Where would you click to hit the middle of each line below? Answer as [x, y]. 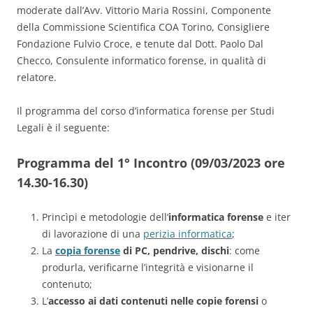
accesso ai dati [83, 301]
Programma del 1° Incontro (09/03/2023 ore [151, 163]
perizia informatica [188, 234]
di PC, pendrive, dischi [175, 251]
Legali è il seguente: [63, 128]
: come [245, 251]
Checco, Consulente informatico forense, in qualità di [141, 61]
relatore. [37, 78]
